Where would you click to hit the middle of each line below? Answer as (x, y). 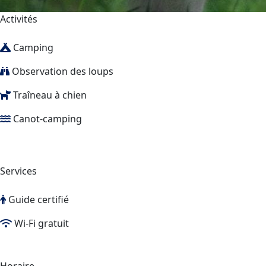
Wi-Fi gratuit (40, 223)
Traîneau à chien (49, 95)
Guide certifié (37, 199)
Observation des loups (61, 71)
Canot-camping (46, 118)
